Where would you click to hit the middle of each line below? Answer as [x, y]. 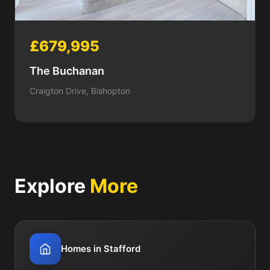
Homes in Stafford [101, 249]
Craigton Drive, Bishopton [80, 91]
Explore [52, 186]
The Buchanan [67, 71]
